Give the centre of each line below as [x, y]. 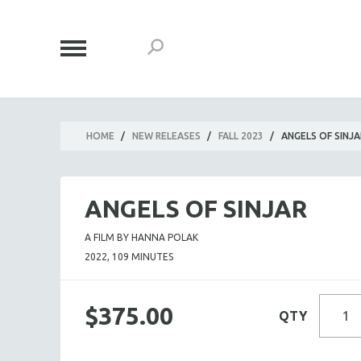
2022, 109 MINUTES [129, 257]
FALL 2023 [241, 136]
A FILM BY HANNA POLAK [141, 237]
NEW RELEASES [166, 136]
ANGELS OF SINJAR [196, 209]
